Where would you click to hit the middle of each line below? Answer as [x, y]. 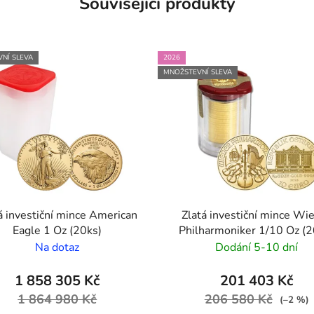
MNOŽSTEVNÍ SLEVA [198, 73]
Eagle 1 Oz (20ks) [57, 231]
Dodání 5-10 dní [257, 248]
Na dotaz [57, 248]
